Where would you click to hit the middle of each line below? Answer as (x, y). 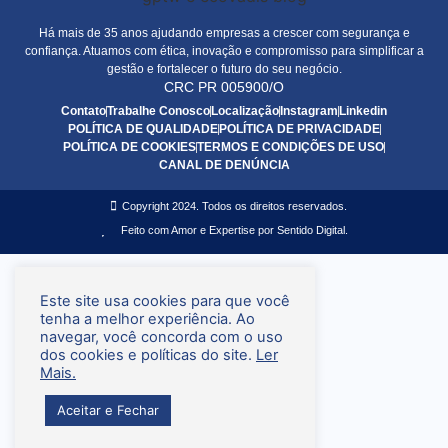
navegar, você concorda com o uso (161, 337)
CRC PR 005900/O (224, 87)
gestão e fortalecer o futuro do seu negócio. (224, 68)
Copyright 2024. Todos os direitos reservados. (234, 206)
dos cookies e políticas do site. (148, 355)
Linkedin (363, 111)
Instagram (309, 111)
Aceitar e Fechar (108, 410)
